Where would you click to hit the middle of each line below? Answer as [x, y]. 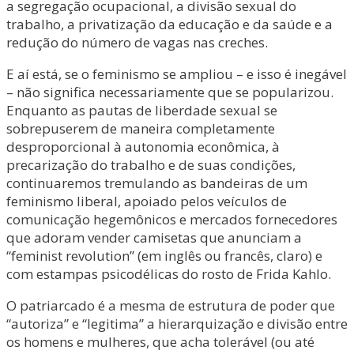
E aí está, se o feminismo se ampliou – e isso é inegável [177, 74]
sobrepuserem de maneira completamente [141, 128]
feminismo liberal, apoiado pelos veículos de [147, 201]
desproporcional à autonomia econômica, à [143, 147]
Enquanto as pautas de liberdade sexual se [142, 110]
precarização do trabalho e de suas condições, [151, 165]
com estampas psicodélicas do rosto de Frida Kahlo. [169, 274]
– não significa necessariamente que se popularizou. [170, 92]
